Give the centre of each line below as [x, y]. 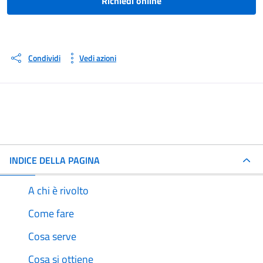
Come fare [51, 213]
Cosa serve [52, 236]
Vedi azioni [98, 58]
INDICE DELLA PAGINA [55, 160]
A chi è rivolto [58, 190]
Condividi [44, 58]
